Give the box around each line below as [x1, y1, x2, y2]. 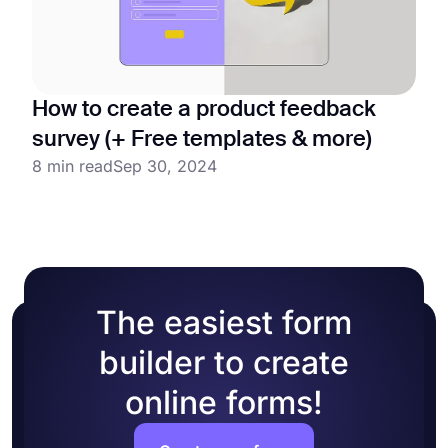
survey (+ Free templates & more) [32, 129, 372, 152]
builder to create [99, 343, 349, 383]
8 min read [32, 156, 113, 177]
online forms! [125, 383, 323, 423]
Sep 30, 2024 [113, 156, 217, 177]
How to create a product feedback [32, 99, 376, 122]
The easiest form [96, 303, 352, 343]
